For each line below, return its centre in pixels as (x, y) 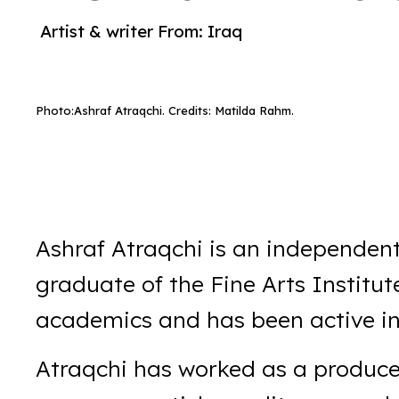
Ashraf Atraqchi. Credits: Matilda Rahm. (184, 110)
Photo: (55, 110)
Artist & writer (97, 31)
